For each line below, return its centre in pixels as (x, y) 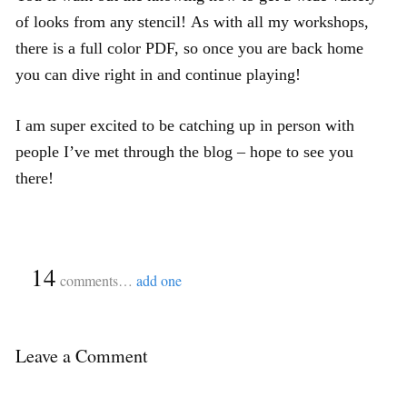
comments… (96, 280)
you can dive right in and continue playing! (158, 74)
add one (159, 280)
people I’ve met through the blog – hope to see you (184, 151)
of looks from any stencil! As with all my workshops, (192, 21)
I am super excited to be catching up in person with (185, 125)
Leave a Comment (82, 355)
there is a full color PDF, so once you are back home (189, 48)
